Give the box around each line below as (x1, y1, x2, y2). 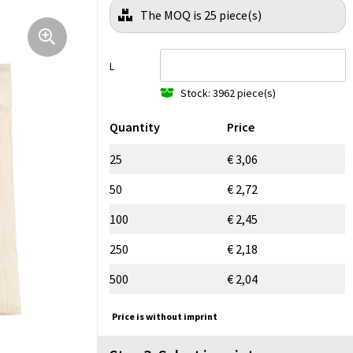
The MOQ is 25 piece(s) (140, 7, 262, 24)
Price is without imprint (112, 310, 217, 322)
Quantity (110, 118, 160, 135)
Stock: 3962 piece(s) (180, 85, 276, 100)
